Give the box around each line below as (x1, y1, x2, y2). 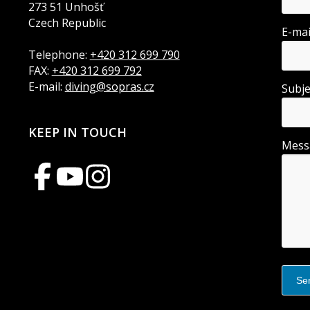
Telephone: (28, 47, 90, 63)
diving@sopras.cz (64, 79, 154, 95)
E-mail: (28, 79, 65, 95)
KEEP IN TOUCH (28, 124, 127, 141)
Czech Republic (28, 15, 106, 31)
